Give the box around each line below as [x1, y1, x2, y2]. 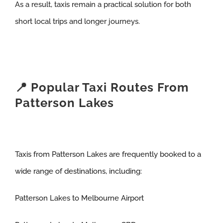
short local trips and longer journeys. [14, 17, 140, 26]
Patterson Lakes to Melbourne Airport [14, 193, 144, 203]
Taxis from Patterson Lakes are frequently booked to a [14, 149, 201, 159]
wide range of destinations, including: [14, 166, 142, 176]
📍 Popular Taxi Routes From [14, 80, 189, 95]
